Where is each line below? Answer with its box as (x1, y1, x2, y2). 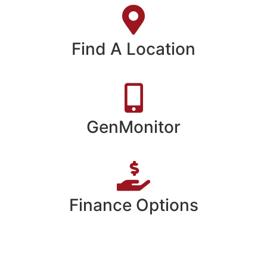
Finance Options (69, 195, 198, 216)
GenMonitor (86, 117, 181, 138)
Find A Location (72, 39, 195, 60)
